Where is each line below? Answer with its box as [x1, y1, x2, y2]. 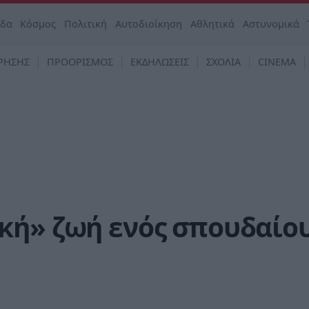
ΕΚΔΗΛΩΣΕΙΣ [130, 55, 189, 68]
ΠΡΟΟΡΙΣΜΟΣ [47, 55, 113, 68]
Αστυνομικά [242, 17, 299, 30]
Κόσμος [20, 17, 57, 30]
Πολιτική [64, 17, 108, 30]
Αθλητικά [190, 17, 235, 30]
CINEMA [258, 55, 296, 68]
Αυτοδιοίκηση [115, 17, 183, 30]
